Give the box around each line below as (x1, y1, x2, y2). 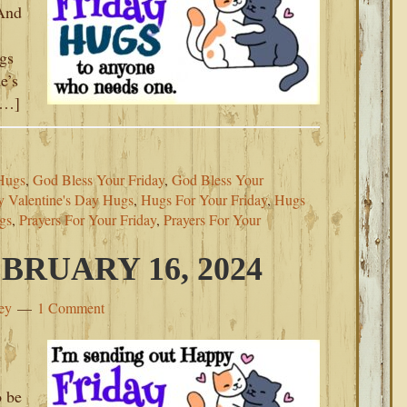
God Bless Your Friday (33, 170, 164, 189)
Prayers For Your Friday (19, 210, 156, 229)
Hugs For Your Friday (141, 190, 267, 209)
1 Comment (37, 298, 104, 317)
